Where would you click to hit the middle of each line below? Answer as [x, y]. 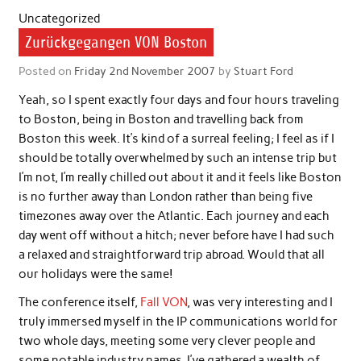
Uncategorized [59, 19]
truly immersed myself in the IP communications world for [178, 322]
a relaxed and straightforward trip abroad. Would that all [171, 255]
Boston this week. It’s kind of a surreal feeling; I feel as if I [176, 139]
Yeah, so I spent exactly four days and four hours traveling [178, 100]
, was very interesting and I [259, 303]
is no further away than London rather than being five [165, 197]
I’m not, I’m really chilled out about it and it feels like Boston [180, 178]
